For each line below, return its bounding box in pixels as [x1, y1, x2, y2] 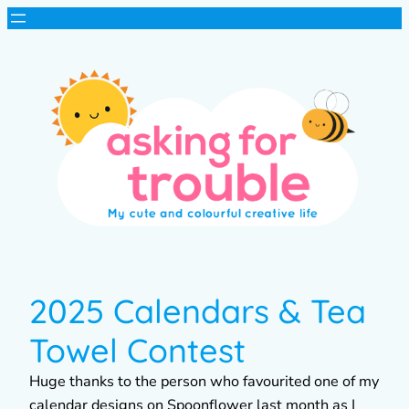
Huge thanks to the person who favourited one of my [29, 371, 379, 392]
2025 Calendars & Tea [29, 289, 366, 331]
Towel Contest [29, 329, 246, 371]
